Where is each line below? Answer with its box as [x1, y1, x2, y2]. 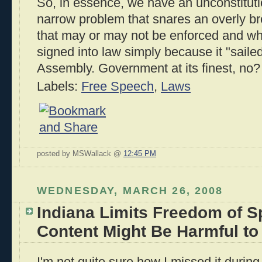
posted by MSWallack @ [37, 150, 123, 158]
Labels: [37, 80, 81, 94]
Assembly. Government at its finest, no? [37, 61, 260, 76]
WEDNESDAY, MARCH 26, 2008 [37, 184, 223, 197]
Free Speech [81, 80, 154, 94]
